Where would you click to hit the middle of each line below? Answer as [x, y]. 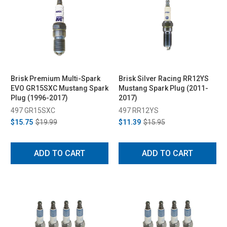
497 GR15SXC [33, 110]
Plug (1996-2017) [39, 98]
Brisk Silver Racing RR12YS [164, 78]
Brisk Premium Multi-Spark [55, 78]
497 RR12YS [139, 110]
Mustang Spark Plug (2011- [163, 88]
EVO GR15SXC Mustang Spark [60, 88]
